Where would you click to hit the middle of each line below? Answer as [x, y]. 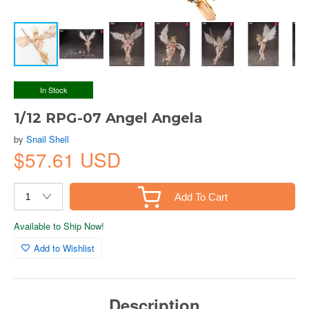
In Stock [53, 90]
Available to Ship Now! [59, 226]
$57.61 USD [67, 159]
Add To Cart [201, 197]
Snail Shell [48, 139]
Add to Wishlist [64, 248]
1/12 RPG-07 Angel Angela [108, 118]
